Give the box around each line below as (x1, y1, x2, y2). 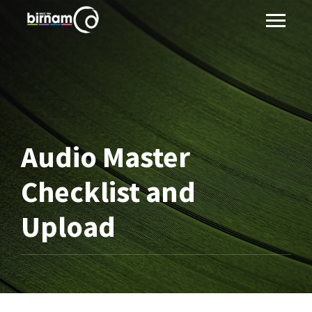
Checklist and (21, 173, 196, 210)
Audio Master (21, 139, 190, 175)
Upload (21, 208, 116, 244)
